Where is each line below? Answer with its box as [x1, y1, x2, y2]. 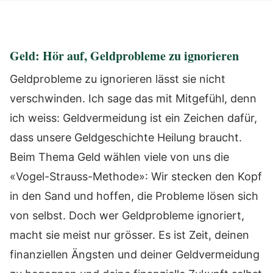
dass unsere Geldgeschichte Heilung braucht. [10, 131, 242, 144]
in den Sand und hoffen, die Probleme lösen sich [10, 190, 258, 202]
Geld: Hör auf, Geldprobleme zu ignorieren [10, 47, 239, 65]
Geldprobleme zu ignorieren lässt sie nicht [10, 73, 225, 85]
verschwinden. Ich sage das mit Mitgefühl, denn [10, 92, 257, 105]
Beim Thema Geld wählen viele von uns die [10, 151, 229, 163]
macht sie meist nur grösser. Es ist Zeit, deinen [10, 229, 249, 241]
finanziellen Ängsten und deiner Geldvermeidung [10, 248, 260, 261]
